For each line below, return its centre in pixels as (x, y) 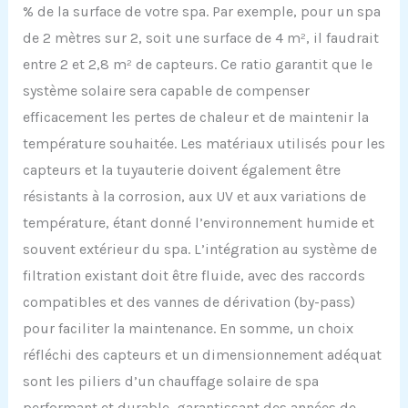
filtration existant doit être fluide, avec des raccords (194, 275)
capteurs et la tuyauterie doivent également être (181, 169)
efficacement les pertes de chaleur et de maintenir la (195, 117)
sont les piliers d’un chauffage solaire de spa (170, 381)
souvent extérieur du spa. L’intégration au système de (199, 249)
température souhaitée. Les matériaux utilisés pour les (204, 143)
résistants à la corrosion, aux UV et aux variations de (194, 196)
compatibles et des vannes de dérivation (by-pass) (189, 301)
